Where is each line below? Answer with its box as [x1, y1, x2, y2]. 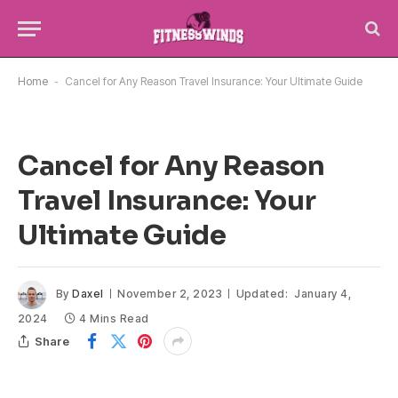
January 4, [294, 287, 352, 301]
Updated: [235, 287, 289, 301]
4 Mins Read [79, 312, 149, 325]
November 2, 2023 [117, 287, 223, 301]
